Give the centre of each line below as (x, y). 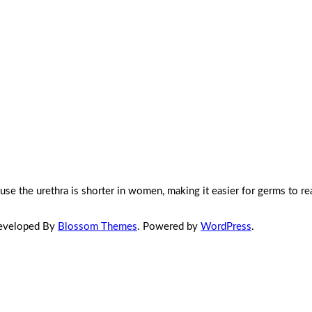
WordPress (226, 226)
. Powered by (169, 226)
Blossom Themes (97, 226)
